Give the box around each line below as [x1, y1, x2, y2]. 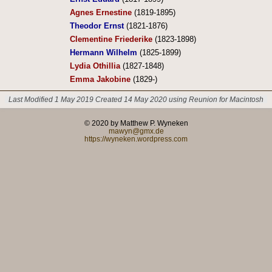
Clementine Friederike [69, 35, 152, 44]
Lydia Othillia [69, 61, 120, 71]
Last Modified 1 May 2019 [8, 95, 93, 104]
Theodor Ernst [69, 21, 124, 31]
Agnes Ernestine [69, 8, 132, 18]
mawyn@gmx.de [108, 126, 164, 135]
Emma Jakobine [69, 75, 131, 84]
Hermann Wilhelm [69, 48, 137, 58]
